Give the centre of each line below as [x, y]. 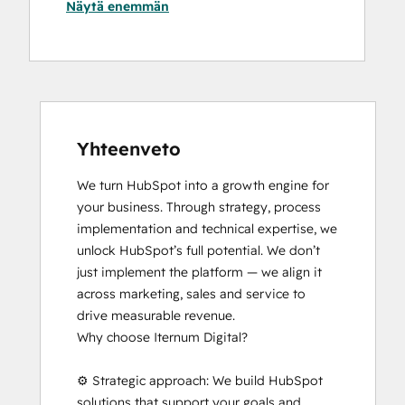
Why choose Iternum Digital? [162, 338]
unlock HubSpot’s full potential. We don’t [198, 251]
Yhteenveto [129, 149]
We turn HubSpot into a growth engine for [203, 186]
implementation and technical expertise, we [207, 229]
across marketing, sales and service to [191, 294]
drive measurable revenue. [156, 316]
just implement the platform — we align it [199, 273]
